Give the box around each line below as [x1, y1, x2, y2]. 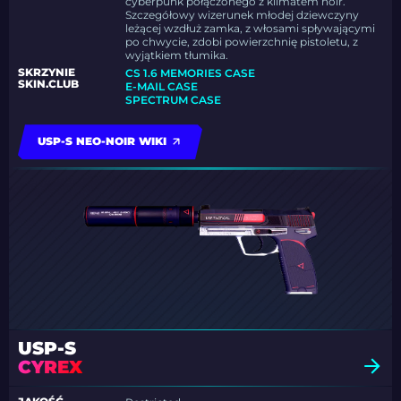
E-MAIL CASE [125, 80, 199, 94]
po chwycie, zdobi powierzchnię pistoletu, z [125, 35, 359, 49]
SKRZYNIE [18, 65, 75, 80]
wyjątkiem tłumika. [125, 48, 229, 63]
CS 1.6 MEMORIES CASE [125, 66, 256, 81]
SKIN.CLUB [18, 77, 79, 91]
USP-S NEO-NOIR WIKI [38, 134, 166, 149]
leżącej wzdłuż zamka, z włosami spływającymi [125, 21, 376, 36]
